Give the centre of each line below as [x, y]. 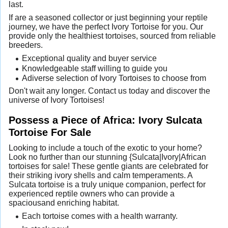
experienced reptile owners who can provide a [92, 193]
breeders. [26, 45]
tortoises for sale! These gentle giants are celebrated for [108, 166]
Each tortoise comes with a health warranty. [99, 216]
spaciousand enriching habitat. [64, 203]
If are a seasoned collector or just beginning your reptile [108, 18]
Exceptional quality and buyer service [89, 59]
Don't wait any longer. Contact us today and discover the [109, 91]
